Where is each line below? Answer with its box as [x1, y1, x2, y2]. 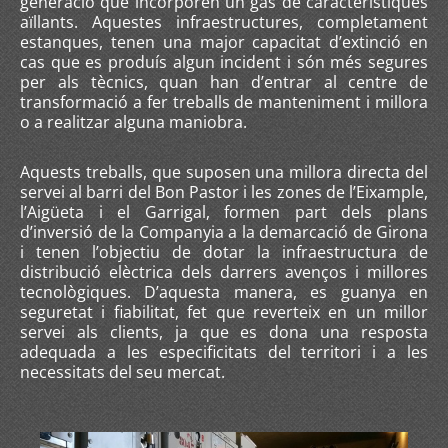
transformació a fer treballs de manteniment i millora [20, 91, 428, 113]
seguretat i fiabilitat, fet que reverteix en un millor [20, 301, 428, 323]
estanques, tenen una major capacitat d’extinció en [20, 31, 428, 53]
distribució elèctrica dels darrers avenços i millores [20, 261, 428, 283]
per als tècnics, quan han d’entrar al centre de [20, 71, 428, 93]
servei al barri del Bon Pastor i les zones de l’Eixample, [20, 181, 428, 203]
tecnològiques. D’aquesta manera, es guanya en [20, 281, 428, 303]
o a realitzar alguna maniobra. [20, 111, 247, 133]
